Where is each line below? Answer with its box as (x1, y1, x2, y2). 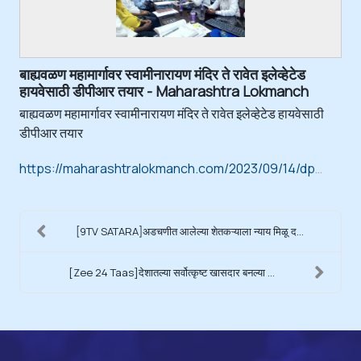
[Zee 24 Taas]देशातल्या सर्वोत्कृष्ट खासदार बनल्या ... (68, 264, 275, 280)
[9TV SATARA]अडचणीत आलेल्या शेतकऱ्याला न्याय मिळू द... (76, 223, 304, 239)
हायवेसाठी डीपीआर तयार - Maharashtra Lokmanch (19, 81, 309, 101)
